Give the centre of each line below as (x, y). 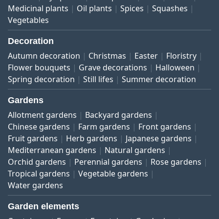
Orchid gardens (37, 162)
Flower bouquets (39, 68)
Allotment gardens (42, 115)
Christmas (107, 56)
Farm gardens (104, 127)
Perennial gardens (108, 162)
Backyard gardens (119, 115)
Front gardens (165, 127)
